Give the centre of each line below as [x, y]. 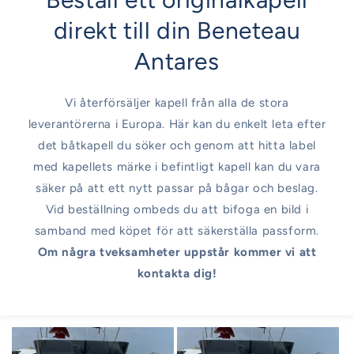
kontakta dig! [177, 274]
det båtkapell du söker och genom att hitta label [177, 146]
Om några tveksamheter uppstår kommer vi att [177, 252]
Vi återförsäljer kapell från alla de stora [177, 103]
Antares [177, 62]
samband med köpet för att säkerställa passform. [177, 231]
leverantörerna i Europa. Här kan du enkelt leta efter [177, 124]
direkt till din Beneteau [177, 31]
